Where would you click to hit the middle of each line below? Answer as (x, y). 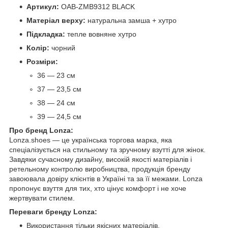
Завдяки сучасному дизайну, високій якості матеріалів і (101, 160)
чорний (62, 48)
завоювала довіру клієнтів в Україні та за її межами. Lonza (106, 179)
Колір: (38, 48)
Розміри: (42, 62)
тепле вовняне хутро (101, 34)
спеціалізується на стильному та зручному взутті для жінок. (107, 150)
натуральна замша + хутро (131, 21)
